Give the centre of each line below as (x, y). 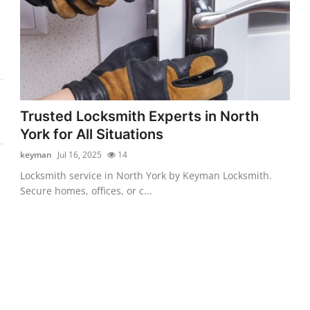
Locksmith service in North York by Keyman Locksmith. (146, 175)
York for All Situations (92, 134)
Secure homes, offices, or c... (86, 190)
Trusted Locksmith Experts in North (140, 116)
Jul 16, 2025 (80, 154)
